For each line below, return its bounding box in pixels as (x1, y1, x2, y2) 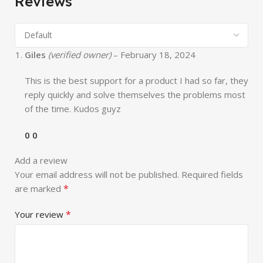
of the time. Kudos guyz (25, 103, 121, 114)
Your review (15, 208, 66, 220)
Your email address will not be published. (15, 168, 179, 180)
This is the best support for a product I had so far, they (25, 75, 248, 86)
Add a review (15, 154, 68, 166)
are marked (15, 183, 63, 194)
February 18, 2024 (120, 49, 195, 60)
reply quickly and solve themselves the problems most (25, 89, 245, 100)
